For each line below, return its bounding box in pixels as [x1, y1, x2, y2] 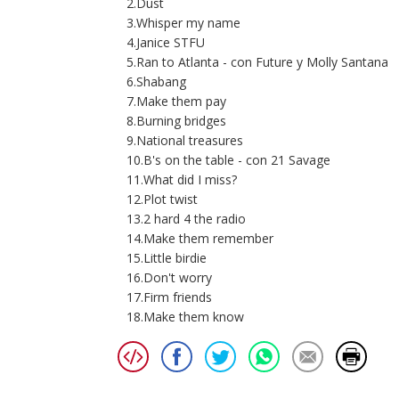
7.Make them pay [126, 93, 226, 110]
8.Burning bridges [126, 112, 226, 130]
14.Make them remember [126, 230, 273, 248]
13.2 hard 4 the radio [126, 210, 246, 228]
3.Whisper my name [126, 14, 240, 32]
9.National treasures [126, 132, 243, 150]
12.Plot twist [126, 191, 198, 208]
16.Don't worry [126, 269, 212, 287]
